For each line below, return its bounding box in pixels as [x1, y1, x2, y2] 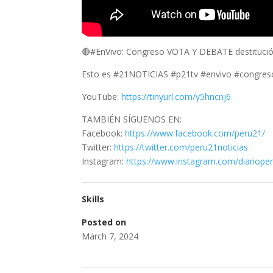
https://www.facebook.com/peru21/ [125, 127, 266, 140]
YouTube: [82, 91, 122, 103]
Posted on [82, 216, 127, 229]
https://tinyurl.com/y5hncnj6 [121, 91, 232, 103]
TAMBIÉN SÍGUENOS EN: [82, 113, 182, 126]
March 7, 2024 [82, 230, 139, 243]
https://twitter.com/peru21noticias [114, 141, 249, 154]
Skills [82, 193, 105, 205]
